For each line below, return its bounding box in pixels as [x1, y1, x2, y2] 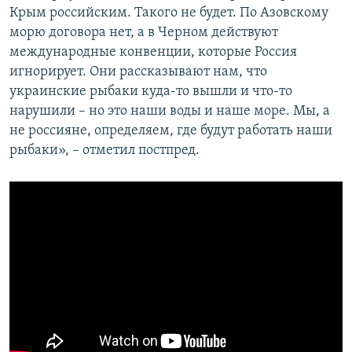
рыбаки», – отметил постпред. [9, 143, 200, 159]
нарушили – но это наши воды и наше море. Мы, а [9, 104, 330, 119]
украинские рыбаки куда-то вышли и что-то [9, 84, 292, 100]
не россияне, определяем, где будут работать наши [9, 123, 332, 139]
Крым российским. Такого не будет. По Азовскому [9, 5, 328, 21]
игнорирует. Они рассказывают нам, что [9, 64, 267, 80]
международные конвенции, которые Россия [9, 45, 297, 60]
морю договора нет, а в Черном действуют [9, 25, 278, 41]
